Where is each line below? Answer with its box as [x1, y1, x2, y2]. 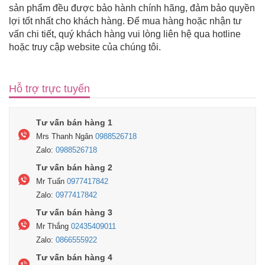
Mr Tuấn [36, 177, 67, 186]
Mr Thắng [36, 222, 71, 231]
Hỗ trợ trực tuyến [9, 83, 90, 95]
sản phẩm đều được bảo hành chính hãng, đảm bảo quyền [9, 3, 255, 14]
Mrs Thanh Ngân [36, 132, 95, 141]
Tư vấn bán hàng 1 [36, 118, 112, 128]
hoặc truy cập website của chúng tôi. [9, 42, 161, 53]
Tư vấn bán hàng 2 [36, 163, 112, 173]
